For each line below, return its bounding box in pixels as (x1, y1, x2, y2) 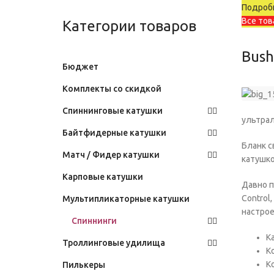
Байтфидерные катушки (62, 128, 166, 138)
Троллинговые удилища (62, 238, 165, 248)
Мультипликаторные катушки (62, 194, 190, 204)
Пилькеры (62, 260, 105, 270)
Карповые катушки (62, 172, 143, 182)
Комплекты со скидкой (62, 84, 161, 94)
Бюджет (62, 62, 98, 72)
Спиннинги (72, 216, 117, 226)
